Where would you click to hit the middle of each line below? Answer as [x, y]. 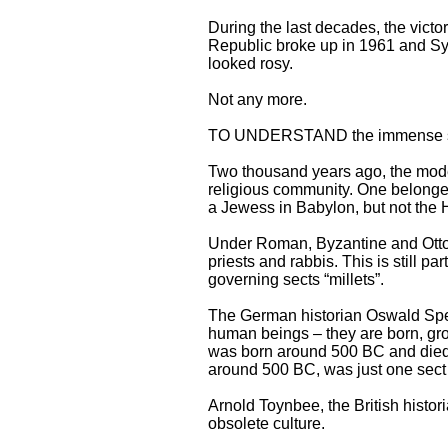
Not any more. [259, 99]
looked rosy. [250, 63]
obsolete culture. [266, 423]
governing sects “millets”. [296, 279]
